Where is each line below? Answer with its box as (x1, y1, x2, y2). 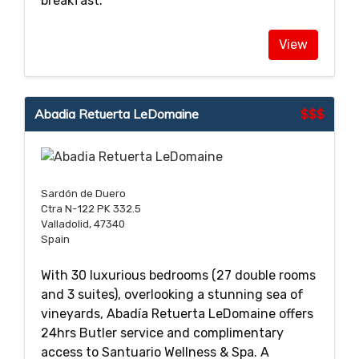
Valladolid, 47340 (41, 218, 125, 231)
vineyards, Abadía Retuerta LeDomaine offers (41, 306, 313, 322)
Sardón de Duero (41, 188, 126, 200)
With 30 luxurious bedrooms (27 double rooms (41, 268, 316, 284)
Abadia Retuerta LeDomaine (34, 105, 199, 122)
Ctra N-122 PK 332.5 (41, 203, 141, 216)
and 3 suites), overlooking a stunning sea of (41, 287, 304, 303)
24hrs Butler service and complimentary (41, 325, 284, 341)
